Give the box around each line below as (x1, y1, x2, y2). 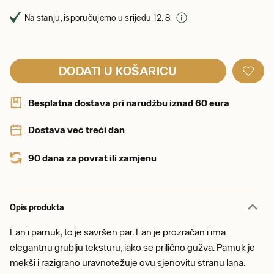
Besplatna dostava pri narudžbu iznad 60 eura (28, 97, 229, 108)
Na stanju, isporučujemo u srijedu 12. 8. (24, 12, 172, 23)
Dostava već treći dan (28, 124, 125, 135)
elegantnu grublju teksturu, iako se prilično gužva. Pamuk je (10, 242, 255, 253)
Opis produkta (10, 202, 64, 212)
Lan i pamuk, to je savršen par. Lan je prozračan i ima (10, 226, 226, 237)
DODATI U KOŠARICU (59, 64, 177, 78)
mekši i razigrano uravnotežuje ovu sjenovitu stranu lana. (10, 257, 245, 268)
